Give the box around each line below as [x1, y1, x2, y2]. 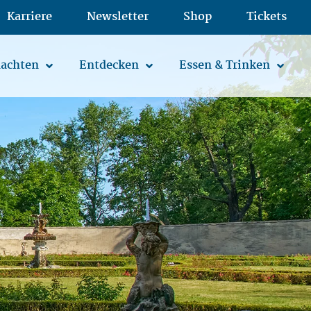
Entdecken [79, 56, 139, 75]
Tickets [246, 8, 287, 26]
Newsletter [87, 8, 149, 26]
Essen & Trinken [179, 56, 270, 75]
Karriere [7, 8, 52, 26]
